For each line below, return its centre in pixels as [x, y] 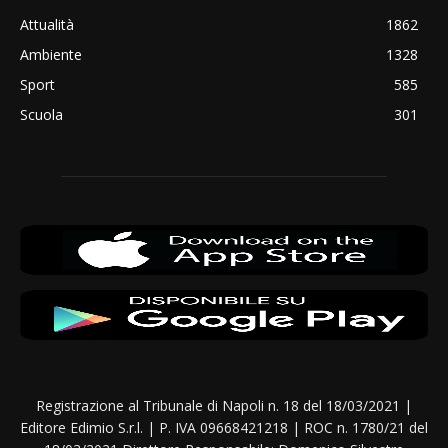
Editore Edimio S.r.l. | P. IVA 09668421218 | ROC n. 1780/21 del [224, 427]
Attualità [47, 24]
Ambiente [51, 54]
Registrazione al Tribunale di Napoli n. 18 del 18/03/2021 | [224, 405]
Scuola [41, 114]
